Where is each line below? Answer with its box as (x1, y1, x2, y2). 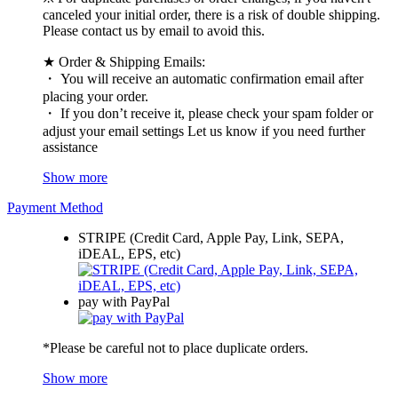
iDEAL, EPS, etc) (78, 246, 180, 262)
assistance (43, 139, 98, 155)
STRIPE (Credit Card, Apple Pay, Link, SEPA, (78, 230, 344, 246)
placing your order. (43, 89, 148, 105)
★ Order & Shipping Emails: (43, 54, 205, 70)
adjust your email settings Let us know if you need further (43, 123, 365, 139)
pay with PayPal (78, 294, 170, 310)
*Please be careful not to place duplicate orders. (43, 340, 308, 356)
